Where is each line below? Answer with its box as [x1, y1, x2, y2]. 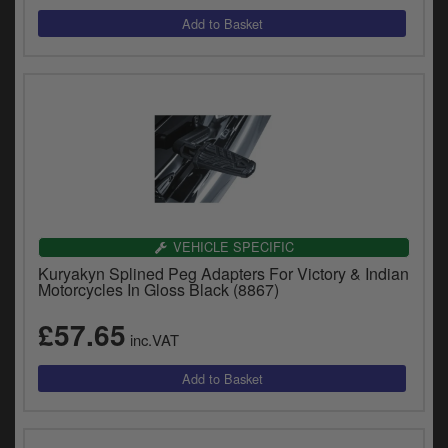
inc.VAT [126, 329, 179, 351]
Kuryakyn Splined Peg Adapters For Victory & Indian [38, 262, 409, 286]
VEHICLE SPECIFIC [172, 237, 294, 257]
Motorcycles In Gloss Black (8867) [38, 278, 279, 302]
